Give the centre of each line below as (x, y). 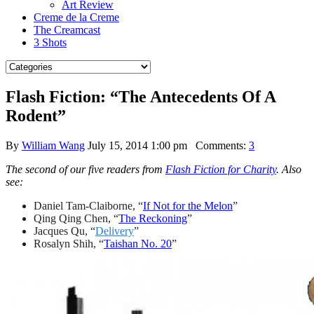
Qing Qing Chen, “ (76, 218)
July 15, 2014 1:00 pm (137, 145)
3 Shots (50, 42)
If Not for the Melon (188, 205)
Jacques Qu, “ (64, 231)
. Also (289, 169)
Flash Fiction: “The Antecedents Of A (141, 96)
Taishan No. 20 (138, 243)
